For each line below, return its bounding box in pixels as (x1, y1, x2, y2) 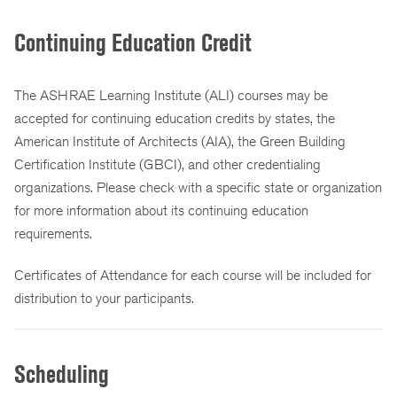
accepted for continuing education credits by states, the (14, 110, 335, 128)
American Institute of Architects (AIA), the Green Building (14, 133, 346, 151)
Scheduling (14, 359, 109, 389)
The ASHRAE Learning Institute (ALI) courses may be (14, 87, 328, 105)
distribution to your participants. (14, 289, 194, 307)
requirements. (14, 225, 92, 243)
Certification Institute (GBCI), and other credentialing (14, 156, 321, 174)
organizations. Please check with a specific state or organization (14, 179, 382, 197)
